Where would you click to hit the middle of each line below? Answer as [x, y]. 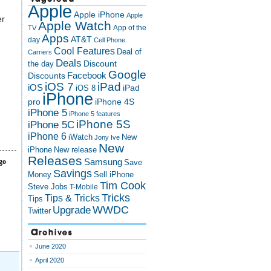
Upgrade [72, 210]
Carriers [40, 52]
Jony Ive [107, 137]
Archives [52, 232]
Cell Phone [109, 40]
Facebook [87, 76]
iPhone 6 [47, 136]
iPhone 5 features [95, 114]
